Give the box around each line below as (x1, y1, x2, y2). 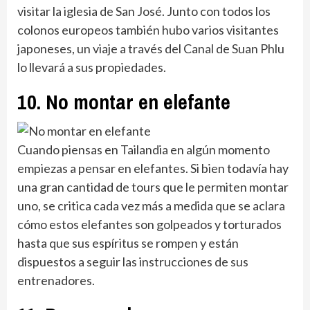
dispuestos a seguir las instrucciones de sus (17, 253, 248, 269)
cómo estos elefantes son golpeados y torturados (17, 216, 282, 232)
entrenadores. (17, 272, 95, 288)
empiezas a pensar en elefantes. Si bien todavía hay (17, 160, 289, 176)
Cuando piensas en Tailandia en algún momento (17, 141, 270, 157)
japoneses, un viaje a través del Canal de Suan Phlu (17, 41, 284, 57)
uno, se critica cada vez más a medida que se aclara (17, 197, 285, 213)
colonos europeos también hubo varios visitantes (17, 22, 279, 38)
